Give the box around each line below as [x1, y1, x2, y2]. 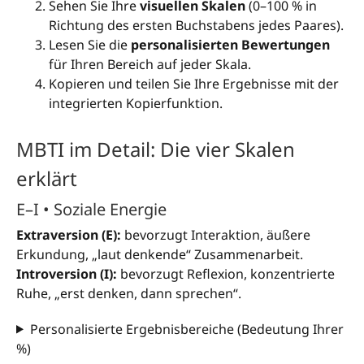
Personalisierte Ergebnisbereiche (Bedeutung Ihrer [29, 319, 344, 338]
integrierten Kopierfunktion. [49, 94, 223, 113]
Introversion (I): [16, 264, 117, 283]
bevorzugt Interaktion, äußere [121, 225, 310, 244]
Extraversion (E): [16, 225, 121, 244]
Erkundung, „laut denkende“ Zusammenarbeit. [16, 245, 303, 263]
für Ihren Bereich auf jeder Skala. [49, 55, 251, 74]
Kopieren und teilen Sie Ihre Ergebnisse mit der [49, 75, 339, 93]
